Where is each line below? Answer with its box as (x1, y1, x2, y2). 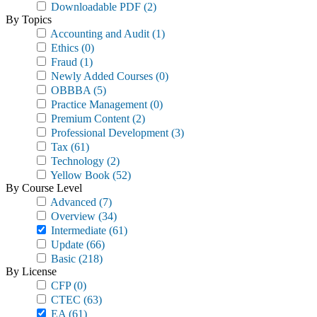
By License (6, 265, 57, 277)
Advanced (48, 196, 96, 208)
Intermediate (48, 224, 106, 236)
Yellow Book (48, 169, 110, 181)
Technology (48, 155, 104, 167)
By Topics (6, 13, 52, 25)
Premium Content (48, 113, 129, 125)
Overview (48, 210, 96, 222)
